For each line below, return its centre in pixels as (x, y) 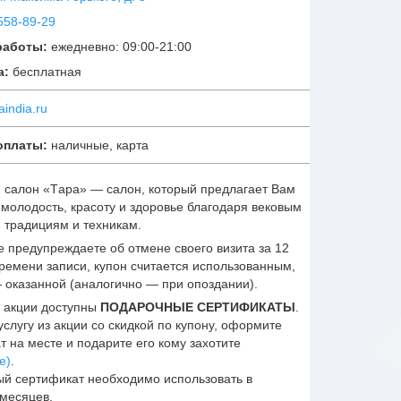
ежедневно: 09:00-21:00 (121, 46)
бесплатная (47, 71)
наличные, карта (98, 145)
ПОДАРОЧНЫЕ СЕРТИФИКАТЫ (198, 307)
